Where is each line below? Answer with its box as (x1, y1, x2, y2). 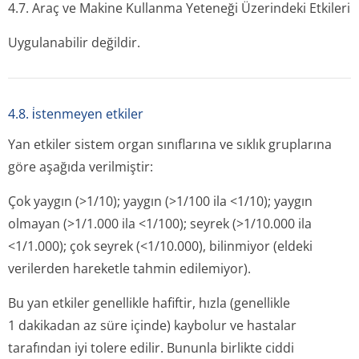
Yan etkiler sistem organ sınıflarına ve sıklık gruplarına (8, 135, 332, 153)
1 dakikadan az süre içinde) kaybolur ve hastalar (8, 317, 296, 334)
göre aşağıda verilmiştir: (8, 158, 153, 175)
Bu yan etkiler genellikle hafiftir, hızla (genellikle (8, 294, 290, 312)
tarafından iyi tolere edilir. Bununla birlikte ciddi (8, 339, 294, 357)
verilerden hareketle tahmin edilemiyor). (8, 260, 251, 277)
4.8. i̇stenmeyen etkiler (8, 105, 143, 123)
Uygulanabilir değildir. (8, 34, 140, 51)
